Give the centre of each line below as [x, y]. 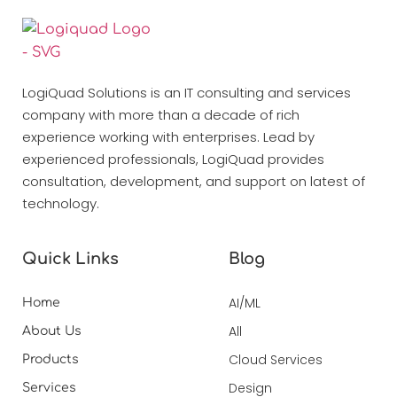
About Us [52, 331]
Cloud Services [276, 359]
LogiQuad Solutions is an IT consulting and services [187, 93]
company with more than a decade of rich [161, 115]
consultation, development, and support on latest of [194, 182]
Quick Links [70, 258]
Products [51, 359]
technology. [61, 204]
